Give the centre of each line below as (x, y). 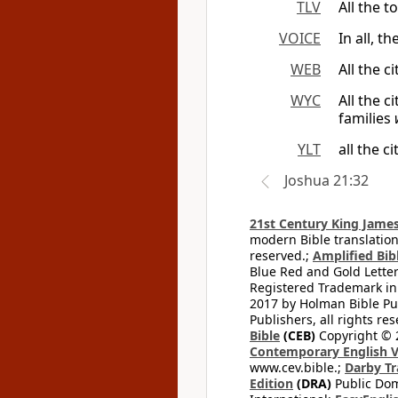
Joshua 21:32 (326, 180)
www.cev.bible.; (297, 367)
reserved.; (281, 255)
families (366, 118)
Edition (271, 383)
